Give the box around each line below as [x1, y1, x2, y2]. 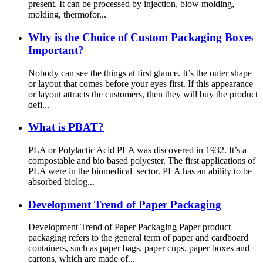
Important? [28, 43, 84, 56]
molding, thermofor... [28, 9, 106, 20]
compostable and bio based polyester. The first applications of [28, 155, 255, 166]
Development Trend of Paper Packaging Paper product [28, 222, 231, 232]
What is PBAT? [28, 121, 104, 134]
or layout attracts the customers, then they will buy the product [28, 89, 258, 99]
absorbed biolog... [28, 176, 95, 187]
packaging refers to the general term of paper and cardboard [28, 232, 248, 243]
